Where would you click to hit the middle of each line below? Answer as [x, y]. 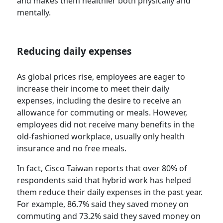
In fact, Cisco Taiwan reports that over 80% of [102, 168]
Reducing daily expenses [76, 51]
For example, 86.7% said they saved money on [103, 204]
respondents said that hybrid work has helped [104, 180]
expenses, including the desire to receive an [99, 100]
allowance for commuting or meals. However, [102, 112]
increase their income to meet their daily [93, 88]
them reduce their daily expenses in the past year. [110, 192]
